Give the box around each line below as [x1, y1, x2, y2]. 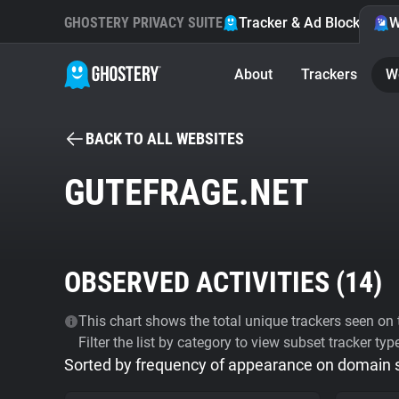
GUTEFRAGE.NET [64, 172, 309, 214]
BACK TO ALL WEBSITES [85, 129, 244, 148]
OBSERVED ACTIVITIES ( [64, 265, 345, 299]
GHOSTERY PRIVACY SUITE [64, 14, 223, 31]
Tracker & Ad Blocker [239, 14, 373, 31]
